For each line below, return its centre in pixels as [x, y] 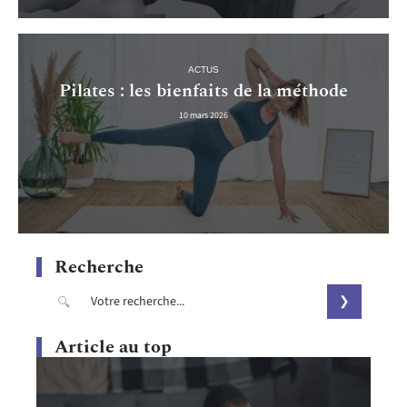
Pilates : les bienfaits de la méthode [203, 91]
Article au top [113, 347]
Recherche [99, 267]
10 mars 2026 [203, 116]
